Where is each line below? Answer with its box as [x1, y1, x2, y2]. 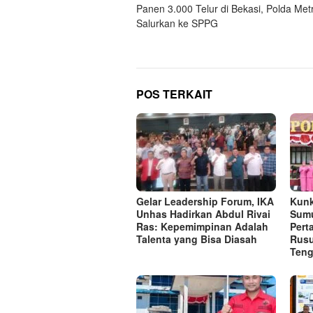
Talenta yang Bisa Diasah [136, 232, 257, 247]
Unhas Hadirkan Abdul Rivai [136, 207, 270, 221]
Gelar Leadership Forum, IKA [136, 194, 274, 209]
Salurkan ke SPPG [136, 16, 218, 31]
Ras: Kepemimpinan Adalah [136, 219, 268, 234]
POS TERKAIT [136, 86, 212, 103]
